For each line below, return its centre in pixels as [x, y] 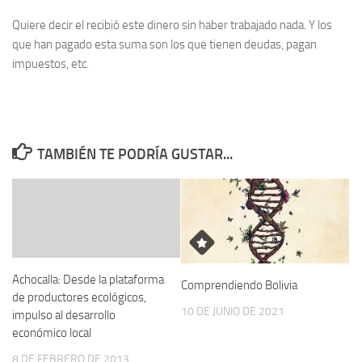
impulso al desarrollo [64, 315]
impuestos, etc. [51, 63]
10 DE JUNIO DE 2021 [233, 311]
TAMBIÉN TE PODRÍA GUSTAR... [135, 154]
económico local [52, 333]
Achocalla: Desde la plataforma [88, 279]
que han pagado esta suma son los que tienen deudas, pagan [164, 44]
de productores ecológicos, [79, 297]
